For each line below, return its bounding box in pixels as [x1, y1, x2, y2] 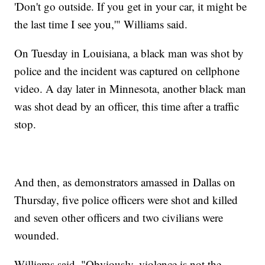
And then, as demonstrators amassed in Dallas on [14, 174, 236, 190]
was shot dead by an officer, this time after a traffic [14, 99, 240, 114]
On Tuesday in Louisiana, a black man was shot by [14, 46, 244, 61]
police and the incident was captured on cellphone [14, 63, 240, 79]
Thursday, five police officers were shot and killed [14, 192, 238, 208]
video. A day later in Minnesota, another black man [14, 81, 247, 96]
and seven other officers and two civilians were [14, 210, 224, 225]
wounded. [14, 228, 60, 243]
